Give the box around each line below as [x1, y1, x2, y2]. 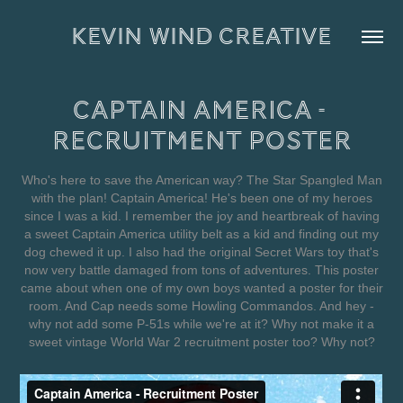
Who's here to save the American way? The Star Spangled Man [21, 173, 382, 187]
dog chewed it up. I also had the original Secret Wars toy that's [24, 245, 379, 259]
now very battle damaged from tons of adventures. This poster [24, 263, 379, 277]
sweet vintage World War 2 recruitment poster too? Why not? [28, 335, 375, 349]
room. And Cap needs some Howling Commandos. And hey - [29, 299, 374, 313]
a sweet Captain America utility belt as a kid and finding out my [24, 227, 379, 241]
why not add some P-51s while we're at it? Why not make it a [29, 317, 374, 331]
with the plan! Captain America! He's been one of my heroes [31, 191, 372, 205]
